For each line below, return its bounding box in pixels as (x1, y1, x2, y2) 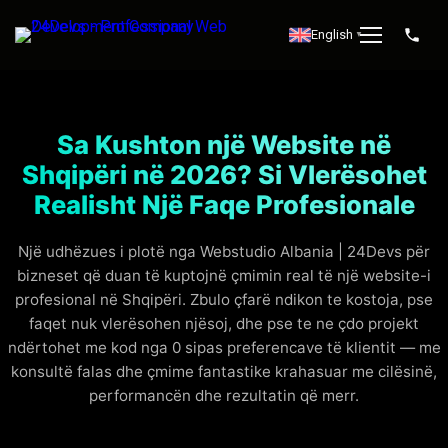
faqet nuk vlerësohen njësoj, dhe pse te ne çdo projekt (29, 314, 419, 333)
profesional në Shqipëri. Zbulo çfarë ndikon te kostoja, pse (15, 290, 433, 309)
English (311, 27, 353, 42)
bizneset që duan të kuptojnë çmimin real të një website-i (17, 266, 431, 285)
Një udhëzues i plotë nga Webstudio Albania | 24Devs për (18, 242, 430, 261)
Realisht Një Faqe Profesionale (33, 189, 415, 220)
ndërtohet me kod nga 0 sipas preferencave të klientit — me (7, 338, 441, 357)
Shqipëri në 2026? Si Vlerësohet (21, 159, 427, 190)
